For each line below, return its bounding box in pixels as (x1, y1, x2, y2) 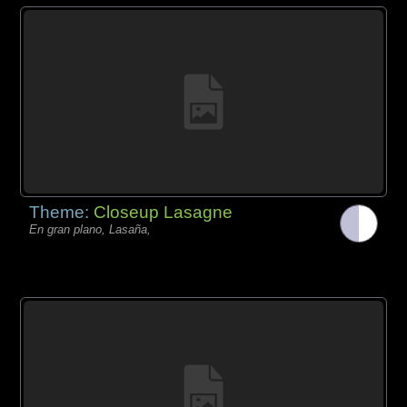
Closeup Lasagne (94, 203, 233, 223)
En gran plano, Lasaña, (29, 223, 152, 237)
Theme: (29, 203, 94, 223)
